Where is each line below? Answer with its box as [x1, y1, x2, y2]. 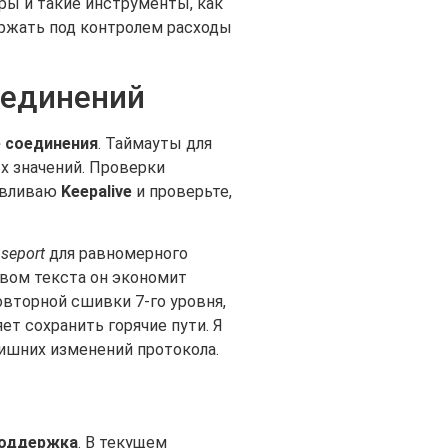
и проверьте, [132, 182, 232, 202]
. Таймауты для [98, 134, 212, 154]
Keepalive [61, 182, 132, 202]
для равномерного [45, 244, 188, 264]
